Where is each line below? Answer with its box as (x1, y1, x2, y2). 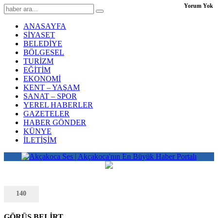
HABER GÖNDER (23, 118, 86, 127)
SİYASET (23, 31, 55, 39)
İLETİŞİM (23, 136, 56, 144)
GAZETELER (23, 109, 70, 118)
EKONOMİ (23, 74, 61, 83)
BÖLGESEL (23, 48, 64, 56)
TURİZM (23, 57, 54, 65)
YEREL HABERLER (23, 101, 93, 109)
